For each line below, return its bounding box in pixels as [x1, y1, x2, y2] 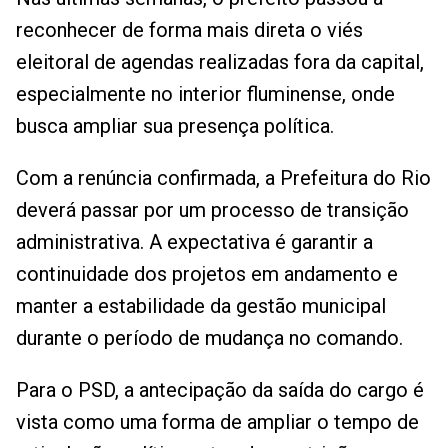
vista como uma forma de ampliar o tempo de [16, 410, 419, 435]
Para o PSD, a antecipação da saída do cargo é [16, 378, 424, 403]
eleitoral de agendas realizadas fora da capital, [16, 50, 424, 75]
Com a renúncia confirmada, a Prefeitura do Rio [16, 166, 431, 191]
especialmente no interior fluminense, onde [16, 82, 395, 107]
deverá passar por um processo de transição [16, 198, 409, 223]
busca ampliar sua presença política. [16, 114, 334, 139]
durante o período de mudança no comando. [16, 326, 403, 351]
